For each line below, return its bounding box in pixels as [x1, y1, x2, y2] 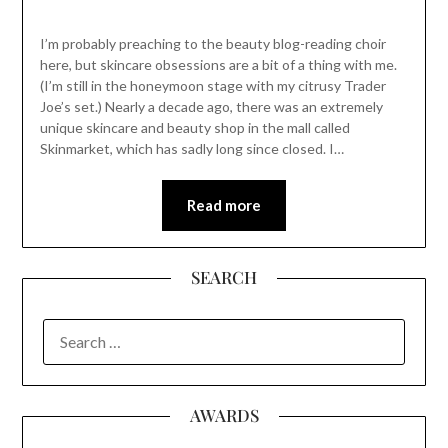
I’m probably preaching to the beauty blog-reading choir [39, 34, 386, 52]
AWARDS [189, 403, 259, 426]
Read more [187, 195, 261, 214]
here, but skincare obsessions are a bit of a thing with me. [39, 55, 397, 73]
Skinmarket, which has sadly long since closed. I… [39, 139, 344, 157]
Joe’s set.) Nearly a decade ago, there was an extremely [39, 97, 383, 115]
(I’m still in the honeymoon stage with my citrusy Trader [39, 76, 386, 94]
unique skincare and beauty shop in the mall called [39, 118, 350, 136]
